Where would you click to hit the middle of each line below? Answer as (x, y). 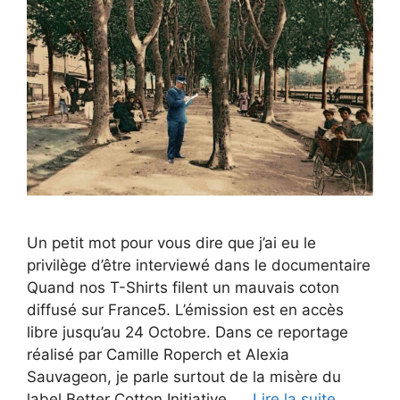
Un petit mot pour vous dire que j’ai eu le (171, 243)
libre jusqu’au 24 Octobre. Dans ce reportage (187, 333)
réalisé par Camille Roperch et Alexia (158, 355)
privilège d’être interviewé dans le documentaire (199, 266)
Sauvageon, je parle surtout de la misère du (184, 377)
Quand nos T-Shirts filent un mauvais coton (183, 288)
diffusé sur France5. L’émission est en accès (185, 310)
